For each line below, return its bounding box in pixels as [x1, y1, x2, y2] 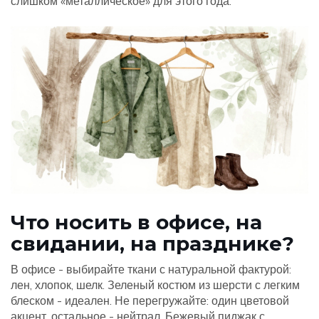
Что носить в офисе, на [11, 210, 262, 235]
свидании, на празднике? [11, 231, 294, 256]
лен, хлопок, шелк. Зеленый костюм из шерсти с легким [11, 278, 300, 293]
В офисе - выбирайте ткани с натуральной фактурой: [11, 262, 291, 277]
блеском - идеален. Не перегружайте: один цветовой [11, 293, 289, 308]
